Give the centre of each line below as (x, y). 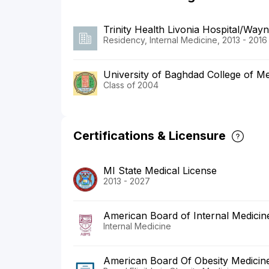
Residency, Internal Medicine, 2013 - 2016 (185, 40)
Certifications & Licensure (150, 135)
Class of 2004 (131, 85)
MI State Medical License (160, 170)
